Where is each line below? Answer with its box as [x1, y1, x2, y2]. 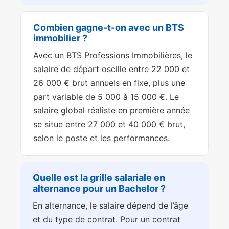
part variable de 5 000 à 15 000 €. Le [33, 91, 179, 102]
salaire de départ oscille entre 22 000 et [33, 64, 190, 75]
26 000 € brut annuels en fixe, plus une [33, 78, 185, 88]
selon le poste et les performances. [33, 133, 170, 144]
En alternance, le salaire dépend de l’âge [33, 200, 188, 211]
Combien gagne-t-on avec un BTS [33, 22, 184, 33]
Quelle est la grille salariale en [33, 172, 165, 184]
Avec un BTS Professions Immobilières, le [33, 50, 192, 61]
